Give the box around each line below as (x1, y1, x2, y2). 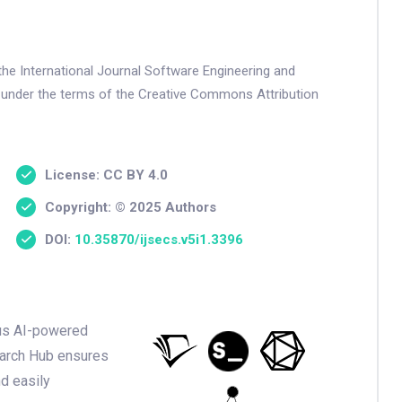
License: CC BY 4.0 (45, 166, 169, 183)
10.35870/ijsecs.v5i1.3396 (74, 231, 244, 248)
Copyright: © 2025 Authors (45, 198, 217, 215)
